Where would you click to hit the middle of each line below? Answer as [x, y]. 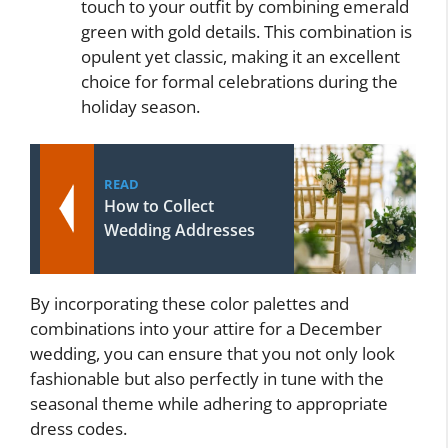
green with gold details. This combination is [246, 31]
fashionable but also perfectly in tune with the [207, 379]
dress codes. [78, 429]
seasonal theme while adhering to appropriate [209, 404]
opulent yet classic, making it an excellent [240, 56]
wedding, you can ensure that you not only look [212, 354]
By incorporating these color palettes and [189, 304]
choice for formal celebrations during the [239, 81]
